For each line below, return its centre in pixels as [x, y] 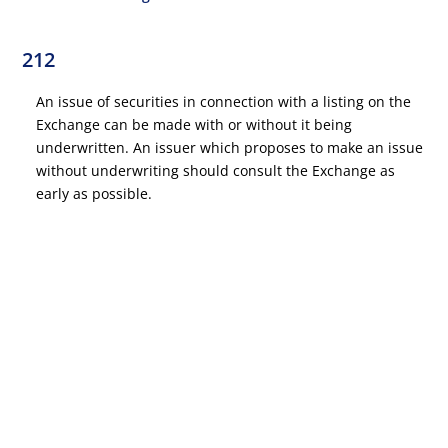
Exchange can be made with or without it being [194, 124]
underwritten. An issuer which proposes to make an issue [230, 147]
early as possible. [94, 193]
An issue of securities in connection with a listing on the [224, 101]
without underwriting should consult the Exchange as [216, 170]
